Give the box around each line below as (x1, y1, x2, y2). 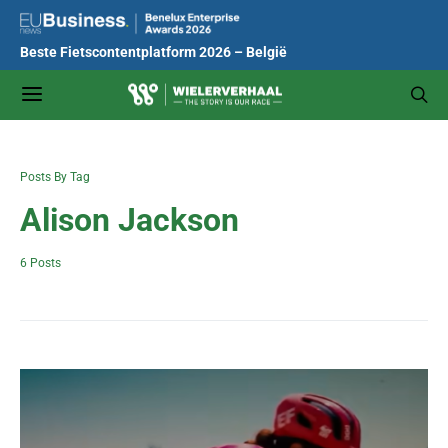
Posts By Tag (20, 170, 90, 184)
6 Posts (20, 256, 61, 270)
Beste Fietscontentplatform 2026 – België (20, 44, 287, 61)
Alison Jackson (20, 201, 239, 239)
